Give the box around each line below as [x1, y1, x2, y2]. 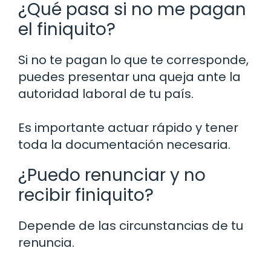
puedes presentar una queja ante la [18, 68, 241, 86]
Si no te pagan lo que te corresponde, [18, 51, 249, 69]
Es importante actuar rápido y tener [18, 119, 238, 137]
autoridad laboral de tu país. [18, 85, 194, 103]
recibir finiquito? [18, 183, 154, 207]
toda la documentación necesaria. [18, 136, 230, 154]
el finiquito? [18, 18, 116, 42]
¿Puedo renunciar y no [18, 163, 206, 188]
